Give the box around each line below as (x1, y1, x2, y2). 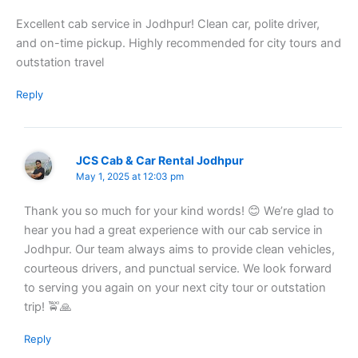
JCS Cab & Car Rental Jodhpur (76, 153, 245, 168)
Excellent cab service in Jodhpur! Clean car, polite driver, (16, 16, 320, 31)
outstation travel (16, 54, 104, 70)
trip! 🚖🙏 (23, 299, 72, 314)
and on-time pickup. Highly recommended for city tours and (16, 35, 341, 50)
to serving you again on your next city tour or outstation (23, 280, 326, 295)
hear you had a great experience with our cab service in (23, 222, 323, 237)
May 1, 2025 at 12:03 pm (76, 171, 185, 183)
